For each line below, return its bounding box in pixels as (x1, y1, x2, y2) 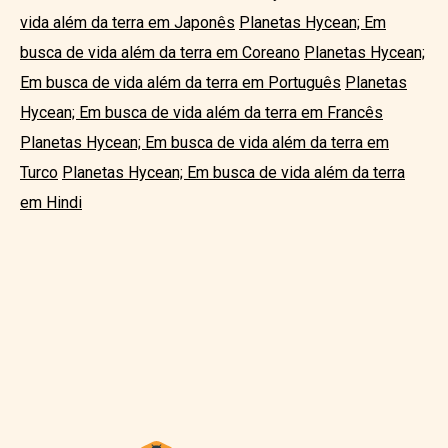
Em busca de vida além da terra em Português (20, 72, 341, 92)
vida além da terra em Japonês (20, 12, 235, 32)
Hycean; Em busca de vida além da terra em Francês (20, 102, 383, 122)
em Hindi (20, 192, 82, 212)
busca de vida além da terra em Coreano (20, 42, 300, 62)
